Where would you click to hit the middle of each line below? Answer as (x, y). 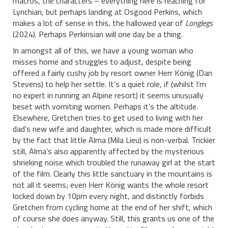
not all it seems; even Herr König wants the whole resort (111, 185)
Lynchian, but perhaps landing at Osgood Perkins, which (107, 12)
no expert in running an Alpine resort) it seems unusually (108, 95)
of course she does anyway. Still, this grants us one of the (113, 218)
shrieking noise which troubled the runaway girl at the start (114, 162)
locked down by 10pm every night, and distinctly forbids (108, 196)
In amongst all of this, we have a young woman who (103, 50)
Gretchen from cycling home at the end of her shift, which (112, 207)
